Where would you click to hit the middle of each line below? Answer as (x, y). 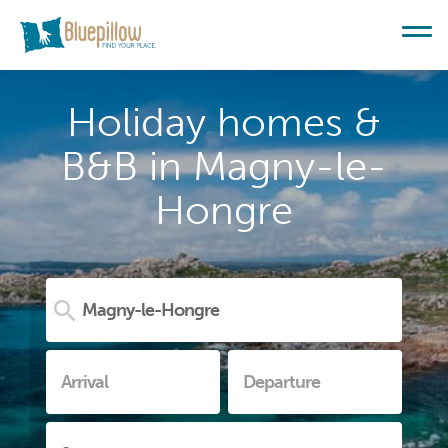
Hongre (224, 210)
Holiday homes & (224, 122)
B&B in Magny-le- (224, 166)
